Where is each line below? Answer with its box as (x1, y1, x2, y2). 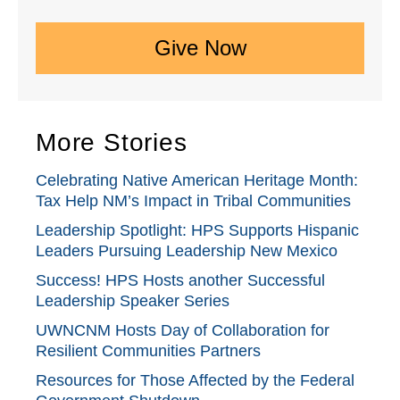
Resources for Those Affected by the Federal (36, 371, 354, 389)
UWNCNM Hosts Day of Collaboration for (36, 321, 329, 339)
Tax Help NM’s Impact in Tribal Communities (36, 191, 351, 210)
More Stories (36, 128, 187, 156)
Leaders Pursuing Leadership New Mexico (36, 241, 337, 260)
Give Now (154, 35, 246, 60)
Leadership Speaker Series (36, 291, 229, 310)
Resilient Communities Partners (36, 341, 261, 360)
